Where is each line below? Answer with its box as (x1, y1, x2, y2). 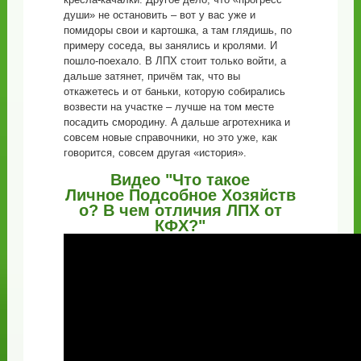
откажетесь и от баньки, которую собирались (63, 85, 285, 98)
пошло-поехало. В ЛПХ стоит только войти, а (63, 55, 286, 68)
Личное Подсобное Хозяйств (64, 186, 296, 205)
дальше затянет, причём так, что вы (63, 70, 240, 83)
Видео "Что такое (110, 171, 251, 189)
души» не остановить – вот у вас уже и (63, 9, 255, 22)
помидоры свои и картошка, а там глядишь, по (63, 24, 292, 37)
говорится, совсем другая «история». (63, 147, 247, 160)
